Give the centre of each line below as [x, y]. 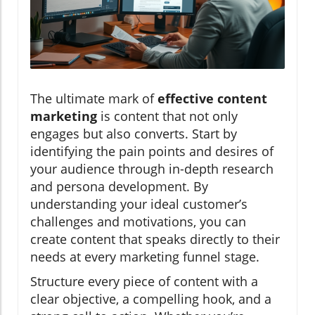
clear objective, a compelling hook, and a [151, 298]
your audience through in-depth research [152, 168]
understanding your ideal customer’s [139, 204]
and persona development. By [119, 186]
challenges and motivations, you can [138, 221]
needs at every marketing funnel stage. [145, 256]
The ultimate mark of [94, 98]
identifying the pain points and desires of [152, 151]
